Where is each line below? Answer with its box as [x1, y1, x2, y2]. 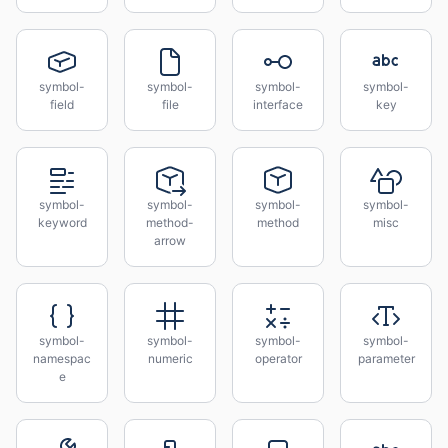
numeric [147, 351, 193, 366]
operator [254, 351, 302, 366]
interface [253, 97, 303, 112]
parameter [357, 351, 415, 366]
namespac [33, 351, 91, 366]
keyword [37, 215, 87, 230]
